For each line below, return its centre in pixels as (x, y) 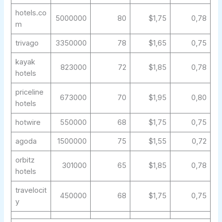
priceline (29, 92)
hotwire (28, 123)
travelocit (31, 191)
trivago (27, 43)
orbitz (25, 160)
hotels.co (31, 13)
